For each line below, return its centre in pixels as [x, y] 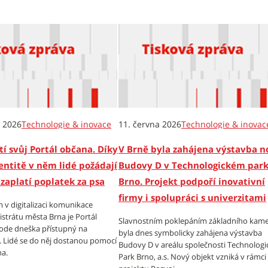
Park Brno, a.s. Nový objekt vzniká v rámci [192, 257]
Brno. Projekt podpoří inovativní [192, 181]
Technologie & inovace [66, 124]
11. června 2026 [150, 124]
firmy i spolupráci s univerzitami [192, 197]
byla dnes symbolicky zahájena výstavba [190, 233]
